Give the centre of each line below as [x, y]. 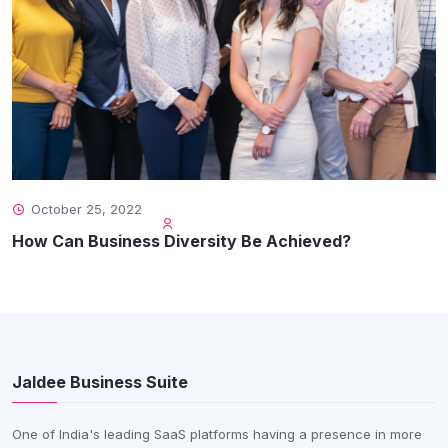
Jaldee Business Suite [100, 382]
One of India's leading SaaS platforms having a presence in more [217, 434]
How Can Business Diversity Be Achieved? [181, 241]
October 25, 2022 [86, 209]
